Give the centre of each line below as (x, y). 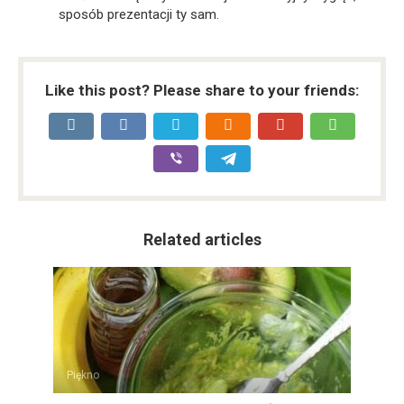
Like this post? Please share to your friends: (202, 90)
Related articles (202, 239)
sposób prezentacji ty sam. (139, 15)
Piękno (83, 375)
